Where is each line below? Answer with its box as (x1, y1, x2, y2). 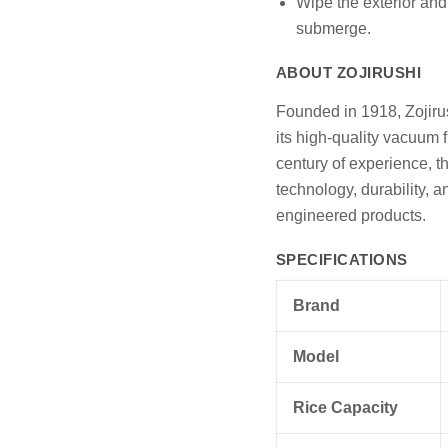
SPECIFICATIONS (275, 250, 408, 268)
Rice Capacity (292, 398, 398, 416)
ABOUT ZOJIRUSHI (275, 63, 422, 81)
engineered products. (275, 206, 426, 224)
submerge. (295, 19, 371, 37)
